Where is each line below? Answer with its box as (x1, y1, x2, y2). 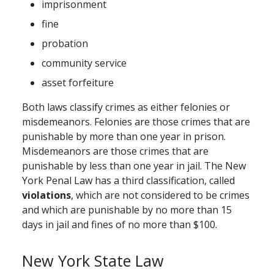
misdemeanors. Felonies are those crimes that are (22, 115, 250, 129)
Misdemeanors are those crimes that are (22, 144, 209, 158)
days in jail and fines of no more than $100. (22, 218, 217, 232)
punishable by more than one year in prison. (22, 130, 226, 144)
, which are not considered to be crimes (71, 188, 250, 202)
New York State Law (22, 250, 164, 272)
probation (42, 37, 88, 51)
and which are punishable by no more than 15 (22, 203, 232, 217)
